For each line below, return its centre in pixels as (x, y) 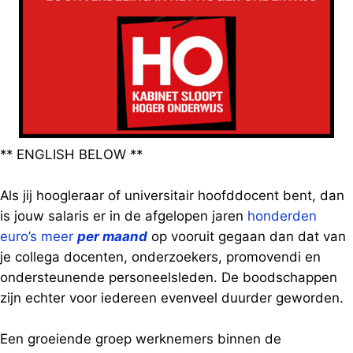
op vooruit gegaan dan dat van (247, 236)
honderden (282, 216)
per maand (112, 236)
